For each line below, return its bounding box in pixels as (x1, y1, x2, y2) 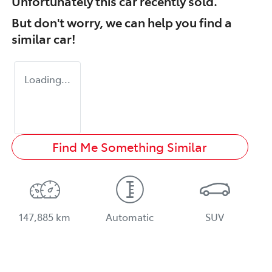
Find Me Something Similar (52, 138, 208, 155)
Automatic (106, 209, 154, 223)
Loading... (24, 72, 70, 86)
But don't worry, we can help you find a (12, 13, 232, 30)
